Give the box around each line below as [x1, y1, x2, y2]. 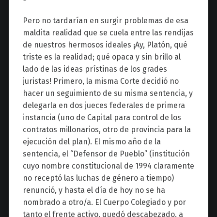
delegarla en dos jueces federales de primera [22, 101, 185, 110]
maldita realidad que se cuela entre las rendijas [22, 28, 194, 38]
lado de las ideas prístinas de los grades [22, 64, 167, 74]
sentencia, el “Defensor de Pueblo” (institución [22, 149, 190, 159]
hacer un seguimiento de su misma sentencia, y [22, 89, 193, 98]
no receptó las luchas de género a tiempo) [22, 173, 174, 183]
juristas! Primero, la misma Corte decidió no [22, 77, 179, 86]
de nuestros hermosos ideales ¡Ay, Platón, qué [22, 40, 187, 50]
